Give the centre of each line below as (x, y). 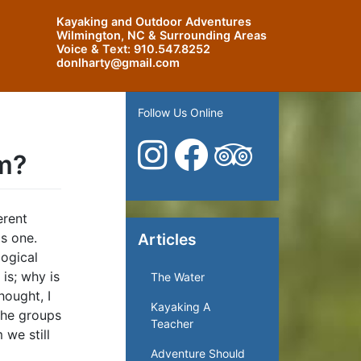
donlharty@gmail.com (118, 62)
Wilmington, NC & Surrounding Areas (162, 35)
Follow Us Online (180, 112)
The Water (178, 276)
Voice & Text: (95, 48)
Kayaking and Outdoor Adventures (154, 21)
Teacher (172, 323)
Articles (167, 239)
